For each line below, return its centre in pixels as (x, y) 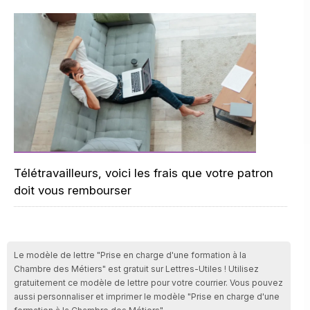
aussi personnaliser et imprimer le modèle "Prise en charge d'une (147, 297)
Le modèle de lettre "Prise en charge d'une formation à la (130, 255)
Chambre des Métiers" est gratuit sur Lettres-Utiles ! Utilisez (136, 269)
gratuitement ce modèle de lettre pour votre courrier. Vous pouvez (148, 283)
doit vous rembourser (73, 190)
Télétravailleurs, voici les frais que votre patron (144, 173)
